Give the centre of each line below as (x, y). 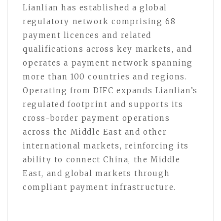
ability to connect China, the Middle (102, 159)
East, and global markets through (96, 173)
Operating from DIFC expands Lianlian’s (110, 90)
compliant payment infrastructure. (99, 187)
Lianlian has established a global (95, 7)
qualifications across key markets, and (108, 49)
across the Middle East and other (95, 132)
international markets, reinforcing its (106, 146)
